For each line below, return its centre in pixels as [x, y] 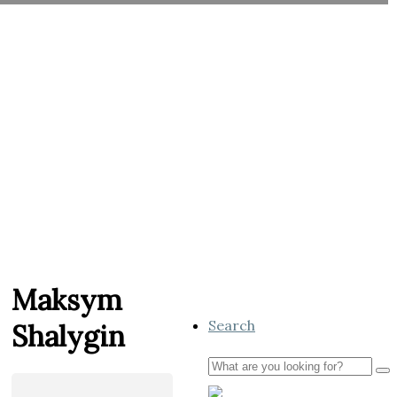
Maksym [67, 300]
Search [232, 325]
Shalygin [68, 336]
